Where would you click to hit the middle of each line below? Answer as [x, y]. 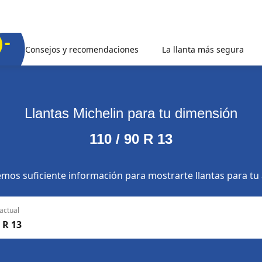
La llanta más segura [203, 49]
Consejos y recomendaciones [82, 49]
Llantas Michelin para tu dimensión [131, 113]
